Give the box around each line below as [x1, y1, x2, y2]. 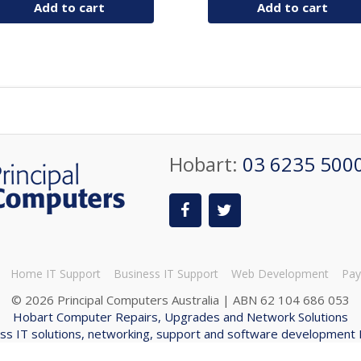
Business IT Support [113, 266, 218, 282]
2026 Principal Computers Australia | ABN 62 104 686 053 [25, 292, 350, 309]
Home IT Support [10, 266, 101, 282]
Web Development [230, 266, 329, 282]
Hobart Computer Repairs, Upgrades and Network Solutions [13, 309, 348, 326]
